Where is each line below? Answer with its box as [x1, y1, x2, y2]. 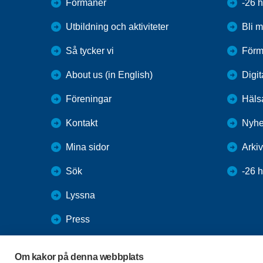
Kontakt [66, 117, 97, 128]
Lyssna [66, 190, 95, 200]
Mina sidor [66, 141, 109, 152]
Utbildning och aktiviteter [66, 21, 168, 32]
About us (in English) [66, 69, 153, 80]
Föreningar [66, 93, 112, 104]
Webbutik [66, 238, 105, 248]
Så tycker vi [66, 45, 114, 56]
